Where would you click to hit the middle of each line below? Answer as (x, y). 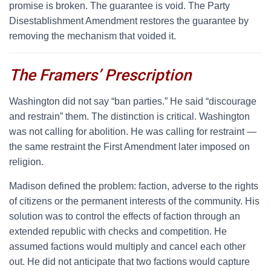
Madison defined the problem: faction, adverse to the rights (134, 186)
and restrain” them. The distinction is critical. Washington (129, 116)
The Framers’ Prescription (100, 75)
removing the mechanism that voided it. (93, 36)
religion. (26, 162)
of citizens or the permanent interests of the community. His (134, 201)
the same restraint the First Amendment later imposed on (129, 147)
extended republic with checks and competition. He (118, 231)
